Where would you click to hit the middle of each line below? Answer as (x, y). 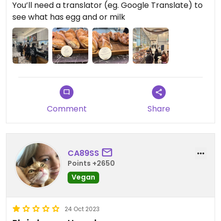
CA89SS (83, 153)
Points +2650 (91, 163)
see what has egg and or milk (69, 17)
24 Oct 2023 (82, 209)
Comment (67, 109)
